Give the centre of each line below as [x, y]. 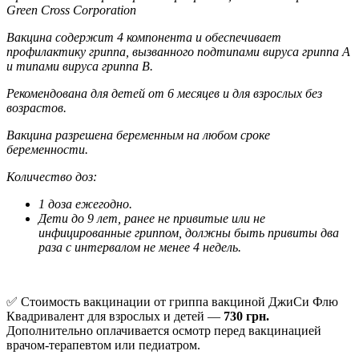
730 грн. [245, 316]
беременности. [47, 149]
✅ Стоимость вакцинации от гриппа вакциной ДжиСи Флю [172, 301]
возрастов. [36, 107]
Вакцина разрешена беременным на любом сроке [138, 135]
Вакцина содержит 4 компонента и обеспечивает [144, 37]
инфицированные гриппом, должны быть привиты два [189, 232]
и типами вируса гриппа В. [80, 66]
